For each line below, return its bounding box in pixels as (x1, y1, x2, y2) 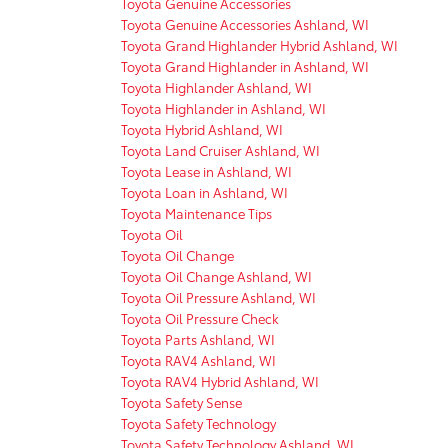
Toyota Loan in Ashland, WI (121, 182, 288, 201)
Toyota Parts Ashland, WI (121, 329, 275, 348)
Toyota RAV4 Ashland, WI (121, 350, 276, 369)
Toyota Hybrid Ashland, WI (121, 119, 283, 138)
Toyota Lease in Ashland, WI (121, 161, 292, 180)
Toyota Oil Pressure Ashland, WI (121, 287, 316, 306)
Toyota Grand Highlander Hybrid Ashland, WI (121, 35, 398, 54)
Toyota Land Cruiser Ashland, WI (121, 140, 320, 159)
